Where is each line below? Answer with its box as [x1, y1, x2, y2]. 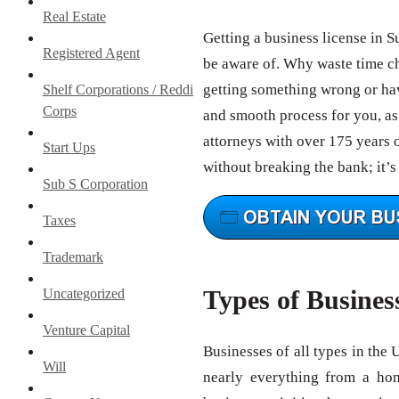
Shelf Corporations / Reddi [43, 81, 193, 97]
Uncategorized [43, 285, 125, 301]
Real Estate [43, 8, 106, 24]
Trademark [43, 248, 103, 265]
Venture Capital [43, 322, 130, 338]
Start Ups [43, 139, 95, 155]
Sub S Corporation [43, 175, 148, 191]
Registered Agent [43, 45, 140, 61]
